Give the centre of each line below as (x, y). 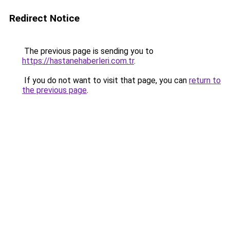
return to (205, 80)
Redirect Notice (44, 18)
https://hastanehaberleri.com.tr (78, 61)
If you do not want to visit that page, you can (106, 80)
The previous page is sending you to (88, 51)
